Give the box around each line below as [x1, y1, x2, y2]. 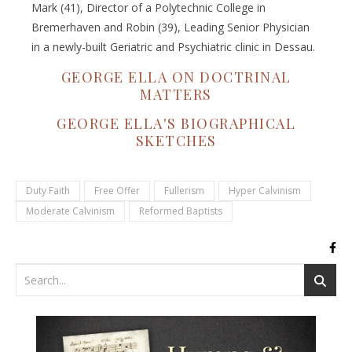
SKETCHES [135, 131, 217, 151]
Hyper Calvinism [229, 184, 301, 198]
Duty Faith [26, 184, 70, 198]
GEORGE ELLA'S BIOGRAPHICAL [57, 114, 295, 134]
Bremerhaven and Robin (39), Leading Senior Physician [31, 20, 310, 35]
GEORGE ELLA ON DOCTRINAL [60, 68, 291, 87]
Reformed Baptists [139, 204, 222, 218]
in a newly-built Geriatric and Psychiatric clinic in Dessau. [31, 39, 315, 55]
